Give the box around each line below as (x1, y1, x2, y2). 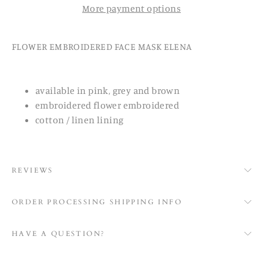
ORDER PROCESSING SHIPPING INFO (12, 197, 182, 207)
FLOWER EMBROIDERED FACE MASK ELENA (12, 41, 193, 53)
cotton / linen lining (35, 114, 124, 126)
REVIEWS (12, 166, 53, 176)
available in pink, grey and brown (35, 85, 182, 97)
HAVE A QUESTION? (12, 229, 106, 239)
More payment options (82, 2, 181, 15)
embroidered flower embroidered (35, 99, 179, 112)
